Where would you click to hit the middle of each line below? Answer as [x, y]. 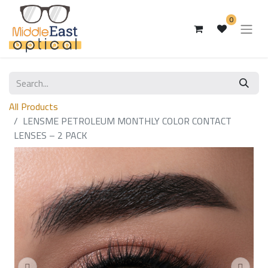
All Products [33, 106]
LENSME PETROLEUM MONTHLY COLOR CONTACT [127, 121]
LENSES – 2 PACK [51, 135]
